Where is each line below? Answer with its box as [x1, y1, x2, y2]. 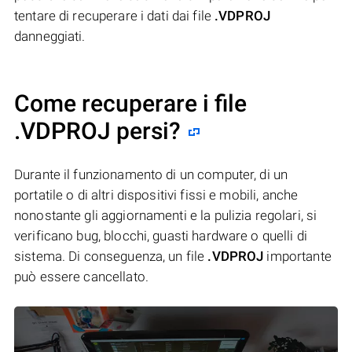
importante [263, 247, 332, 264]
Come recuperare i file [14, 89, 247, 117]
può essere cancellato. [14, 268, 148, 284]
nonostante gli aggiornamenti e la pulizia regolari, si [14, 207, 317, 223]
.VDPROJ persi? [14, 116, 181, 145]
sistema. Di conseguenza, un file [14, 247, 208, 264]
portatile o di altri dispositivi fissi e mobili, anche [14, 186, 299, 203]
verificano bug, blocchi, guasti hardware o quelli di [14, 227, 307, 244]
